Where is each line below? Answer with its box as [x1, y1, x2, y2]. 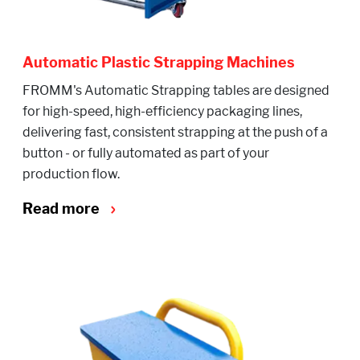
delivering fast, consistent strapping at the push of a [22, 124, 328, 140]
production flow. [22, 166, 120, 182]
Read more [22, 199, 103, 217]
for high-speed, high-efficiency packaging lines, [22, 103, 302, 119]
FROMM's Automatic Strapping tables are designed [22, 82, 329, 98]
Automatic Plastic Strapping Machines [22, 53, 295, 71]
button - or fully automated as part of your [22, 145, 269, 161]
